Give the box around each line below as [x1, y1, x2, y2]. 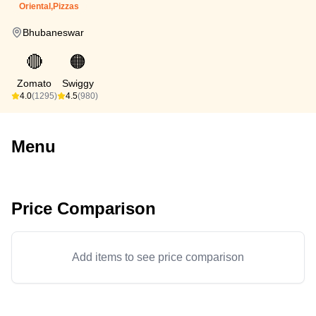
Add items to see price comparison [72, 251, 244, 263]
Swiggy [61, 78, 94, 89]
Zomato [17, 78, 51, 89]
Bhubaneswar [23, 27, 84, 38]
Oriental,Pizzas [19, 1, 79, 11]
